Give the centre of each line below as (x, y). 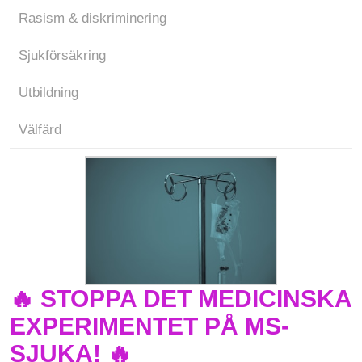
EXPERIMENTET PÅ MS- (149, 326)
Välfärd (40, 130)
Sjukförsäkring (62, 55)
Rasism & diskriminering (93, 18)
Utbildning (48, 93)
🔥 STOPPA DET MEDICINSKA (181, 299)
